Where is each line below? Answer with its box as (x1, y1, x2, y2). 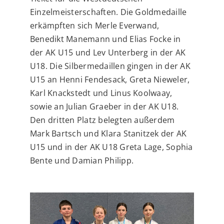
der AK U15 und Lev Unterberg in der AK (29, 46, 186, 58)
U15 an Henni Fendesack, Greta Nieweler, (29, 73, 190, 85)
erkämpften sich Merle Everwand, (29, 19, 159, 31)
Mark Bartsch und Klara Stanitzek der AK (29, 127, 187, 139)
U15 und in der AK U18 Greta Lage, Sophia (29, 141, 193, 152)
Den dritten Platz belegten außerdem (29, 114, 175, 125)
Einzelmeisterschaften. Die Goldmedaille (29, 6, 187, 17)
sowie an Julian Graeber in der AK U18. (29, 100, 179, 112)
